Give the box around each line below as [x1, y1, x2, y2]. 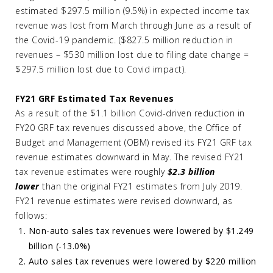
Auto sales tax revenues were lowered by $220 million [28, 255, 257, 267]
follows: [15, 210, 47, 221]
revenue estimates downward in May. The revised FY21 [15, 151, 244, 163]
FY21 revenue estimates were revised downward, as [15, 195, 232, 207]
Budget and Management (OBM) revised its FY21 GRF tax [15, 136, 252, 148]
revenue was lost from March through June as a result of [15, 19, 252, 31]
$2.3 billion [167, 166, 215, 177]
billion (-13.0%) [28, 240, 91, 252]
